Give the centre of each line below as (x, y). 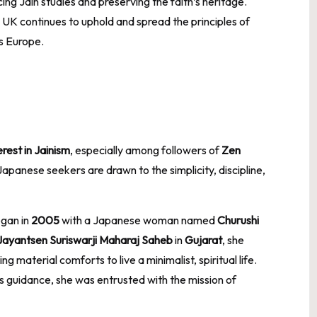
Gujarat (203, 240)
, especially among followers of (146, 150)
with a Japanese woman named (138, 220)
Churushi (238, 220)
